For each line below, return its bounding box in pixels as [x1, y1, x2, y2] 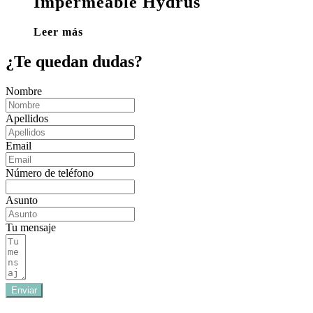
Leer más [34, 26, 83, 38]
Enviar [11, 285, 37, 296]
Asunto [6, 194, 38, 207]
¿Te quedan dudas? [6, 52, 143, 71]
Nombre [6, 85, 42, 98]
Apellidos [6, 112, 48, 125]
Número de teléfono [6, 167, 94, 180]
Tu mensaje [6, 221, 56, 234]
